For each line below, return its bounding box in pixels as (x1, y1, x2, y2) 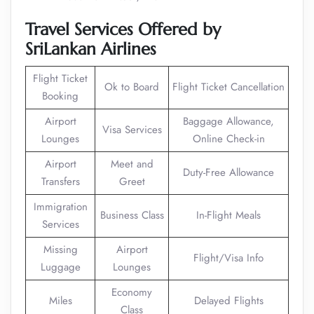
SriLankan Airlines (25, 39, 156, 60)
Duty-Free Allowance (183, 165, 274, 180)
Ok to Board (104, 79, 159, 95)
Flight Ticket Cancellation (172, 79, 285, 95)
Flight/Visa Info (193, 250, 264, 266)
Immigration (33, 199, 88, 214)
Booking (42, 88, 78, 104)
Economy (111, 285, 152, 300)
